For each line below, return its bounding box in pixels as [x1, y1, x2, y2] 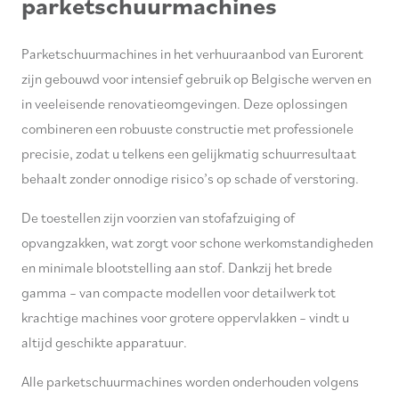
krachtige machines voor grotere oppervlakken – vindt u [21, 307, 349, 326]
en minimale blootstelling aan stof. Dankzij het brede [21, 257, 332, 276]
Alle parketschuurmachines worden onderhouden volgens [21, 371, 359, 390]
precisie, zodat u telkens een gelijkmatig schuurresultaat [21, 143, 356, 162]
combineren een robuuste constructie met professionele [21, 118, 354, 137]
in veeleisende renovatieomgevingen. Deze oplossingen [21, 94, 347, 112]
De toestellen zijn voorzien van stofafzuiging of [21, 208, 295, 226]
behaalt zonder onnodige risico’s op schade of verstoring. [21, 168, 359, 187]
